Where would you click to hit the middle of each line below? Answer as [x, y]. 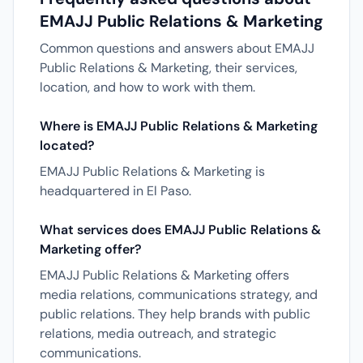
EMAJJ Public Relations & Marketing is [152, 171]
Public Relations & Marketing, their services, [169, 68]
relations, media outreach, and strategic [158, 333]
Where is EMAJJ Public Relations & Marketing [179, 126]
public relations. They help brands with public [175, 314]
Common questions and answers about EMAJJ [177, 48]
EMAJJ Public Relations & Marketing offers [164, 275]
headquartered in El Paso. [115, 191]
